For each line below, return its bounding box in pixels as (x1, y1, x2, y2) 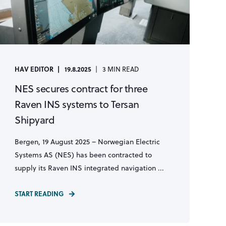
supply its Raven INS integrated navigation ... (15, 163, 164, 173)
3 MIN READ (102, 65, 139, 74)
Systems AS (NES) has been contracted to (15, 150, 152, 160)
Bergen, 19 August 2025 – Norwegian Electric (15, 137, 160, 147)
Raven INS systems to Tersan (15, 97, 139, 111)
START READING (15, 189, 64, 198)
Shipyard (15, 112, 55, 127)
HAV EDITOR (15, 64, 54, 74)
